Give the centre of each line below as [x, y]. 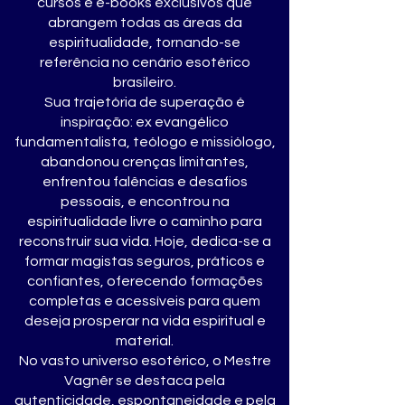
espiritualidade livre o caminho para [145, 221]
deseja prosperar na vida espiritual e [145, 321]
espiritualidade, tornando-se [145, 42]
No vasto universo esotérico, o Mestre [145, 361]
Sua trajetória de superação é [145, 102]
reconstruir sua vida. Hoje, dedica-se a [145, 241]
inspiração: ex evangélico [145, 122]
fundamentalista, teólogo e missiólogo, [145, 142]
